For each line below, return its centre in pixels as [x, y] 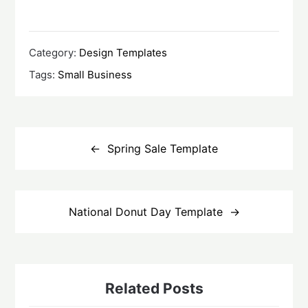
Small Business [95, 74]
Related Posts [154, 288]
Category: [54, 52]
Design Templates [123, 52]
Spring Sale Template [163, 148]
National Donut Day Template [145, 211]
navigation [50, 147]
